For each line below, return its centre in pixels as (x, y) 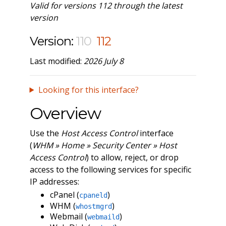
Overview (65, 113)
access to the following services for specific (110, 169)
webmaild (103, 217)
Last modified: (56, 61)
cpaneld (93, 195)
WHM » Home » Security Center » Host (104, 145)
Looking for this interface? (88, 90)
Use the (45, 133)
